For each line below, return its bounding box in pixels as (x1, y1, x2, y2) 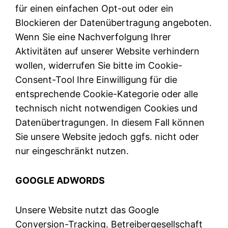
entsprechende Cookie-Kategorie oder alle (15, 88, 198, 99)
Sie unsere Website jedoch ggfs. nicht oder (15, 131, 199, 142)
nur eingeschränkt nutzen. (15, 145, 129, 156)
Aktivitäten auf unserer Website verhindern (15, 45, 200, 56)
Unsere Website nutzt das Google (15, 204, 159, 215)
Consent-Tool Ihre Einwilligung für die (15, 74, 178, 85)
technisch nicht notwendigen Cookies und (15, 102, 198, 113)
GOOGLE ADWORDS (15, 175, 105, 186)
